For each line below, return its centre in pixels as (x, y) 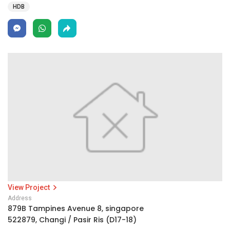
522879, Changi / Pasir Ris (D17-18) (72, 220)
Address (20, 198)
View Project (30, 187)
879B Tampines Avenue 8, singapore (76, 208)
